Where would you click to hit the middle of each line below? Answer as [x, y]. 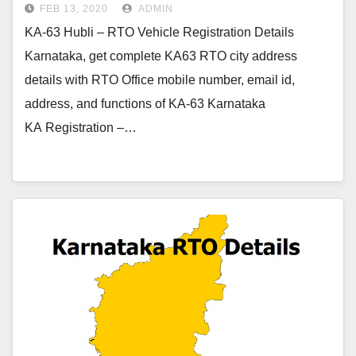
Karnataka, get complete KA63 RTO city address [161, 56]
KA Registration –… [81, 128]
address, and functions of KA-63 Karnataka [145, 104]
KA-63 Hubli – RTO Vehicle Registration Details [159, 32]
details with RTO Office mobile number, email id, [160, 80]
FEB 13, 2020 [74, 9]
